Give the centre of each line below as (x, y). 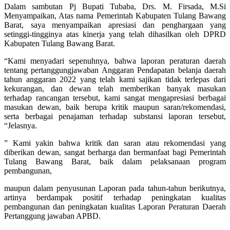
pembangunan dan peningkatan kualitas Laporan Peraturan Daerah (115, 206)
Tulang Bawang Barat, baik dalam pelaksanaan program (115, 161)
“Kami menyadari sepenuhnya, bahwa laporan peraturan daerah (115, 61)
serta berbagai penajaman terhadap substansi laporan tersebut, (115, 116)
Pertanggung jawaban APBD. (52, 216)
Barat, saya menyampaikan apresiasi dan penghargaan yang (115, 25)
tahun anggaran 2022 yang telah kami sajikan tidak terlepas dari (115, 79)
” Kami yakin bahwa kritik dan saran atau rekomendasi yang (115, 143)
